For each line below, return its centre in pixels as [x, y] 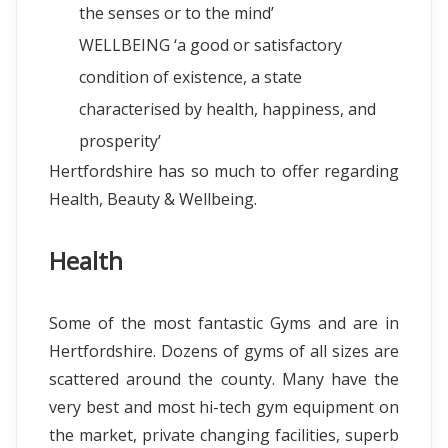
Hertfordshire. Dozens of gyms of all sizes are [224, 351]
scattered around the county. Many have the [224, 379]
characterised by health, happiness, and [227, 109]
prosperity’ [120, 141]
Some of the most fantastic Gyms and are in [224, 323]
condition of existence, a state [190, 77]
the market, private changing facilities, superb [224, 435]
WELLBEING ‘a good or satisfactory [210, 45]
